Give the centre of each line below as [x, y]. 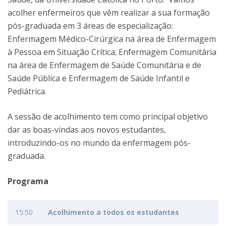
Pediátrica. [27, 91]
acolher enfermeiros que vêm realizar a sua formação [109, 13]
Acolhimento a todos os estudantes [114, 212]
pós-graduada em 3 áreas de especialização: [90, 26]
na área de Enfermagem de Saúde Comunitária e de [104, 65]
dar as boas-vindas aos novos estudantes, [87, 130]
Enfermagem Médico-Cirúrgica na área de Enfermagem [112, 39]
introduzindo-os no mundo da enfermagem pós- [99, 143]
